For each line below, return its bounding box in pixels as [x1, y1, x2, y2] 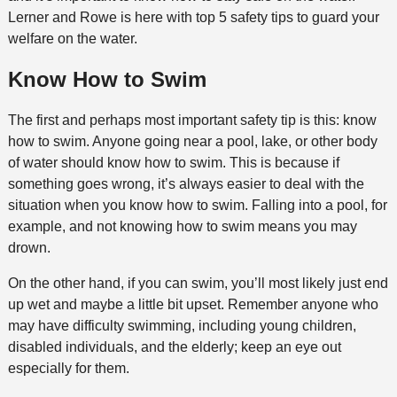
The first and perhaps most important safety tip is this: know [7, 112, 377, 128]
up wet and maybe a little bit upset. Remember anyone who [7, 296, 378, 312]
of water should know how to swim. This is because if [7, 154, 339, 170]
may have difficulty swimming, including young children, [7, 317, 356, 333]
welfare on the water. [7, 30, 137, 46]
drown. [7, 239, 54, 255]
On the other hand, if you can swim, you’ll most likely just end [7, 275, 388, 291]
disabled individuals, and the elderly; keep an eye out [7, 339, 341, 354]
